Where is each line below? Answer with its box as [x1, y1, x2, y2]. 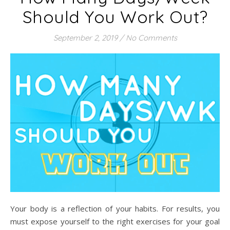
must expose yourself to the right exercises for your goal [10, 216, 220, 226]
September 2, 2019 [53, 33, 118, 43]
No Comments [125, 33, 177, 43]
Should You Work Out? [22, 6, 208, 28]
